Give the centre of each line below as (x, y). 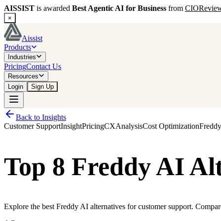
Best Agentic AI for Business (119, 8)
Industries (22, 57)
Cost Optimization (171, 126)
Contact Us (44, 66)
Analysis (129, 126)
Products (18, 47)
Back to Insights (41, 117)
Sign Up (42, 87)
